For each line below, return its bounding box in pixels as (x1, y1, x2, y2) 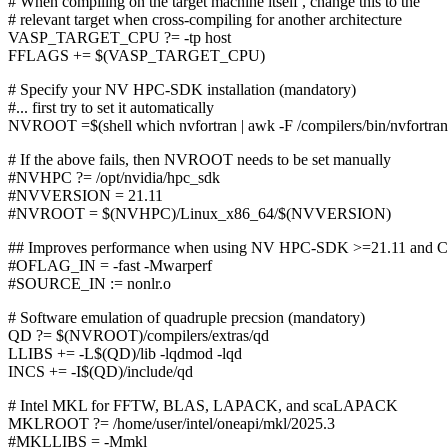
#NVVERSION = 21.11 (8, 187, 163, 205)
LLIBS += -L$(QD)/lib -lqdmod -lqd (8, 345, 242, 363)
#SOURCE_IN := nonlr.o (8, 275, 171, 293)
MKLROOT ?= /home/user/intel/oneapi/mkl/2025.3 (8, 415, 335, 433)
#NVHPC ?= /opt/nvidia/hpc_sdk (8, 169, 220, 187)
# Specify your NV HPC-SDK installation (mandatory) (8, 81, 356, 99)
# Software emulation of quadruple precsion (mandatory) (8, 309, 365, 327)
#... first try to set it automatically (8, 99, 214, 117)
